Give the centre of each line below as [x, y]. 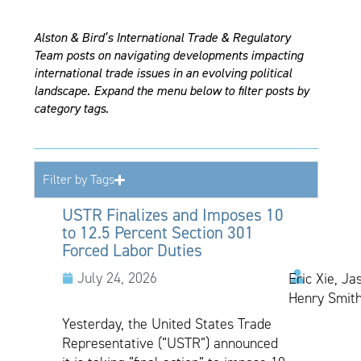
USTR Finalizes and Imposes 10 [173, 215]
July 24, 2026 [118, 278]
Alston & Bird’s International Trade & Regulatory [162, 37]
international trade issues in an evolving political [163, 73]
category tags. [72, 108]
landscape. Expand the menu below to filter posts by [172, 91]
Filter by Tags [79, 180]
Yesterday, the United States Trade [167, 324]
